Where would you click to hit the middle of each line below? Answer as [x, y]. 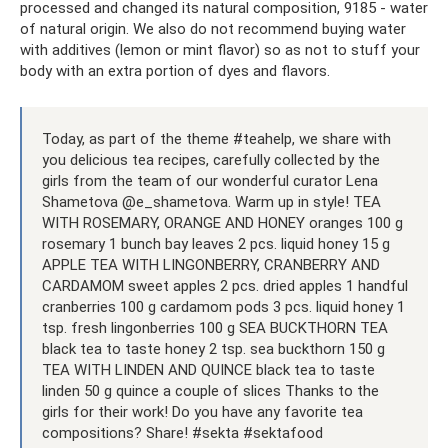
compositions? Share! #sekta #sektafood [182, 432]
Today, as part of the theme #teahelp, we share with [216, 138]
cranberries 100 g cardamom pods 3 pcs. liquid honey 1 [223, 306]
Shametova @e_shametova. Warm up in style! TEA [211, 201]
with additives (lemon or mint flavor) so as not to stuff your [220, 49]
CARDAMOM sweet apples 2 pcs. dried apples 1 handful [225, 285]
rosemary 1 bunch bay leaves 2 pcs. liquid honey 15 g [216, 243]
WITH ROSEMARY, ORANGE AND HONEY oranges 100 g [222, 222]
